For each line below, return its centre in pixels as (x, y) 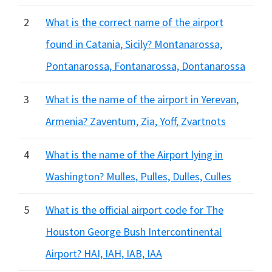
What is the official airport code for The (134, 210)
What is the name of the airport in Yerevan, (142, 99)
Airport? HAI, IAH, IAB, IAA (104, 253)
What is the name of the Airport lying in (134, 155)
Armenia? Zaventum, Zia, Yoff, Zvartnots (136, 121)
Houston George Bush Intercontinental (134, 232)
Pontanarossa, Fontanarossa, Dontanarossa (145, 66)
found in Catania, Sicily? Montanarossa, (134, 44)
